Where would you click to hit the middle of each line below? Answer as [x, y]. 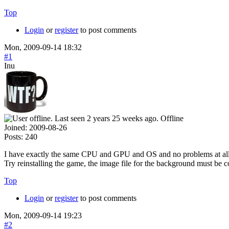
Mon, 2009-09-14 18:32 [43, 47]
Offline [172, 118]
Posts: [14, 136]
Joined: [16, 127]
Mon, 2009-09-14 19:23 [43, 215]
